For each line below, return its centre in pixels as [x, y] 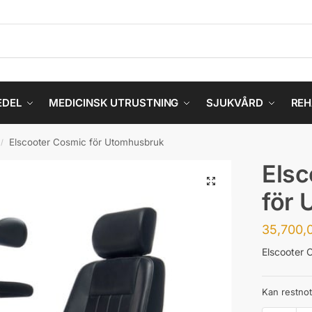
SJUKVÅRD [235, 103]
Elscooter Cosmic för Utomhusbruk [87, 142]
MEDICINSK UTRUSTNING [114, 103]
